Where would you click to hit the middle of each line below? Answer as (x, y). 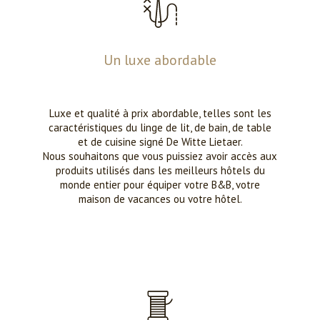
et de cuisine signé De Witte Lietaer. (160, 142)
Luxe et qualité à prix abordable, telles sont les (160, 113)
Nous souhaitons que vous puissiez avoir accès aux (160, 156)
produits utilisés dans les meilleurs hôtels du (160, 170)
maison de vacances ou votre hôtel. (160, 199)
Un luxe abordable (160, 60)
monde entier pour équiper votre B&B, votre (160, 185)
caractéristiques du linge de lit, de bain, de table (160, 127)
